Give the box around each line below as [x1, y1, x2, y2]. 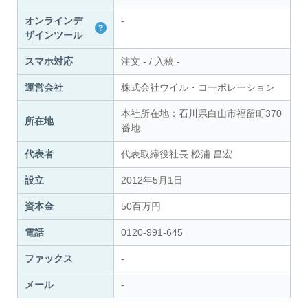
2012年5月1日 [121, 175, 183, 186]
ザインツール [25, 30, 82, 41]
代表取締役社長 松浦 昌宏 [121, 148, 232, 160]
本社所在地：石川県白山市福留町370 [121, 108, 282, 120]
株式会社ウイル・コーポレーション [121, 82, 275, 93]
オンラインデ [25, 15, 82, 27]
